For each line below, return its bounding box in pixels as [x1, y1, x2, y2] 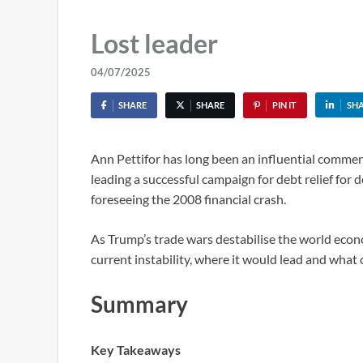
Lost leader [91, 28, 218, 59]
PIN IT [271, 100, 297, 111]
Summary [91, 290, 188, 318]
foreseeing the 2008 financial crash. [91, 191, 286, 207]
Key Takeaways [91, 341, 181, 357]
